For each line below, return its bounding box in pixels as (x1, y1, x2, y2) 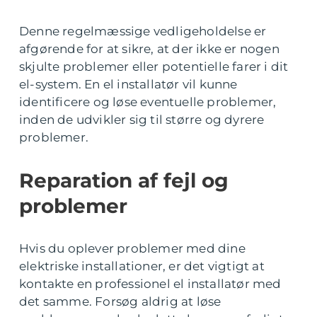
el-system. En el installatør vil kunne (19, 76, 238, 91)
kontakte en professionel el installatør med (19, 276, 282, 291)
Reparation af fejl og (19, 168, 229, 192)
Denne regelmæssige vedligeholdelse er (19, 23, 267, 38)
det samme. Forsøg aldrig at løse (19, 294, 221, 309)
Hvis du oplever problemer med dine (19, 241, 246, 255)
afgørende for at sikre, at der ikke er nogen (19, 41, 279, 56)
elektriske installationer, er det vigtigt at (19, 258, 265, 273)
